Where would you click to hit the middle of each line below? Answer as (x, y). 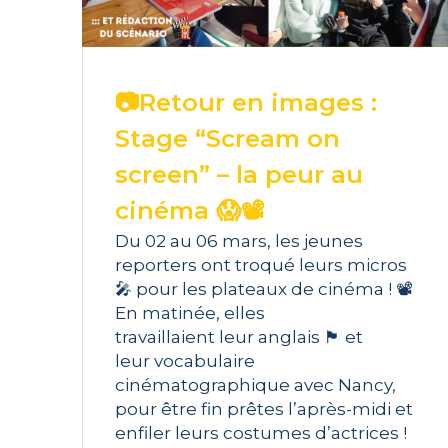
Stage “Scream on (228, 139)
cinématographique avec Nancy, (256, 385)
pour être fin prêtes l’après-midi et (264, 409)
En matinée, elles (190, 313)
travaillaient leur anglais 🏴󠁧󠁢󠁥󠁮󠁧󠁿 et (239, 337)
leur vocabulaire (185, 361)
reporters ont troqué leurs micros (261, 265)
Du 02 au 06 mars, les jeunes (239, 241)
